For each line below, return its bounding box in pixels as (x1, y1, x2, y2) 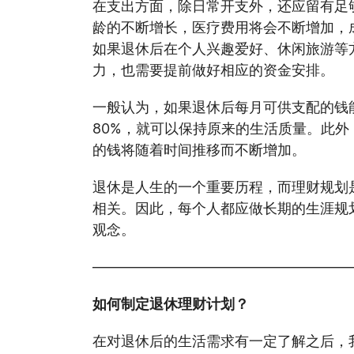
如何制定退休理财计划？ (92, 293, 249, 314)
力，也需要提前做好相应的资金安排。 (92, 59, 334, 81)
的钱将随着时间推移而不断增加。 (92, 139, 306, 160)
